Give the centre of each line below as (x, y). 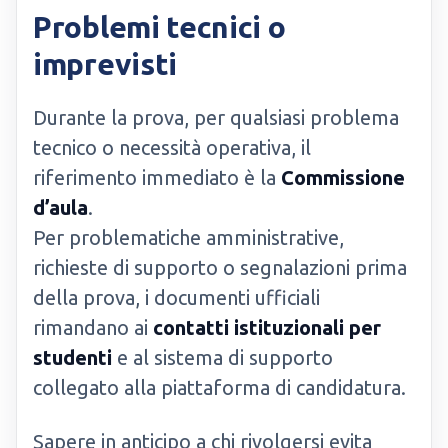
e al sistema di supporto (222, 357)
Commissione (343, 177)
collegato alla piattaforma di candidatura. (219, 387)
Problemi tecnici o (159, 27)
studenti (72, 357)
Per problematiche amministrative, (188, 237)
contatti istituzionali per (267, 327)
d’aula (60, 207)
